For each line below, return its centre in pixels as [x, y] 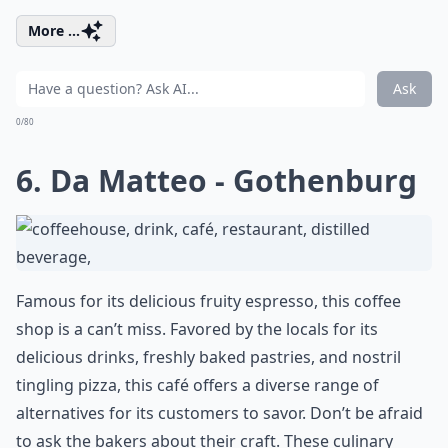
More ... [54, 30]
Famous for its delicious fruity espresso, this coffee [208, 301]
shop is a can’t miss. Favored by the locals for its [197, 329]
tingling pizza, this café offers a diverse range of [197, 385]
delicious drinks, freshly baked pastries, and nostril [208, 357]
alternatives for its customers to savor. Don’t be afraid [219, 413]
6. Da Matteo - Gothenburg [216, 180]
